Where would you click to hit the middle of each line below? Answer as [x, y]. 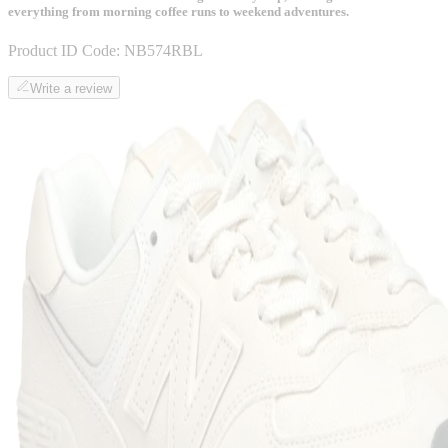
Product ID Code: [64, 51]
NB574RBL [163, 51]
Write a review [71, 89]
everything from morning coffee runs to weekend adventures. [178, 12]
